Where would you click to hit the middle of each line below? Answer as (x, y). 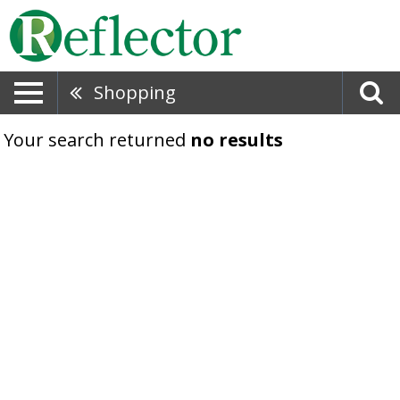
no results (237, 140)
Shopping (135, 92)
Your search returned (97, 140)
